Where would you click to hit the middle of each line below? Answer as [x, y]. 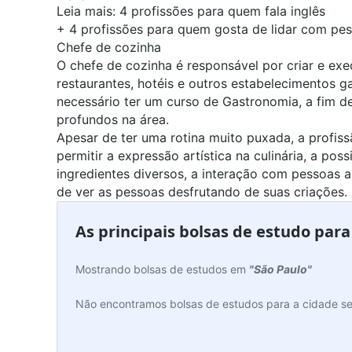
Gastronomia [260, 102]
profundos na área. [113, 120]
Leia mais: [88, 11]
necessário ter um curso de [139, 102]
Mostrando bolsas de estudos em [162, 269]
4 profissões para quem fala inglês [222, 11]
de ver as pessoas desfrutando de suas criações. [202, 192]
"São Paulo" [280, 269]
